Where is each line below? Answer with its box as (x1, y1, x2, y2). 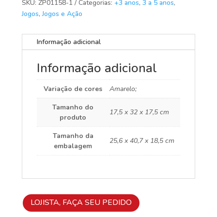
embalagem (54, 141, 93, 151)
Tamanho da (52, 131, 93, 141)
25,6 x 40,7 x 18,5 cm (109, 136, 174, 146)
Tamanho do (52, 103, 94, 112)
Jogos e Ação (42, 9, 82, 19)
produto (60, 113, 87, 123)
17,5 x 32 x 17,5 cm (109, 108, 169, 117)
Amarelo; (109, 84, 137, 94)
